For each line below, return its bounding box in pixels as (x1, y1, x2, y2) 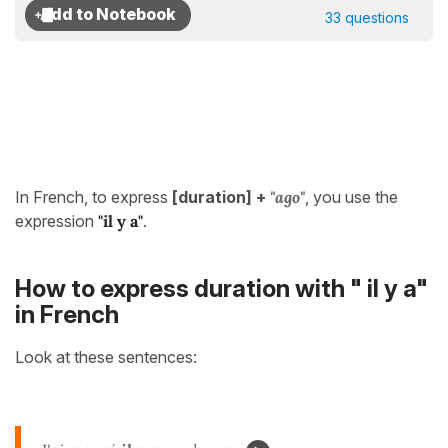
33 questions (325, 9, 409, 26)
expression (15, 211, 94, 231)
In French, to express (15, 187, 172, 207)
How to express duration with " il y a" (15, 274, 428, 304)
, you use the (305, 187, 398, 207)
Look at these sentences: (15, 346, 197, 367)
